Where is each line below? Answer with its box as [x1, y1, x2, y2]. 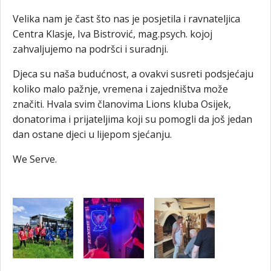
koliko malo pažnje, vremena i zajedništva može [13, 82, 228, 96]
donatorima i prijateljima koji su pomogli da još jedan [13, 112, 252, 126]
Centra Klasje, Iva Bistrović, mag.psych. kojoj [13, 27, 212, 41]
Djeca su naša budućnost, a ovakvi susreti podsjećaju [13, 67, 253, 80]
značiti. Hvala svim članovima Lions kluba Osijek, [13, 97, 231, 111]
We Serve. [13, 152, 59, 166]
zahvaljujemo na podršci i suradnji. [13, 42, 168, 56]
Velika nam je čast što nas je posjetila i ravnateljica [13, 11, 240, 25]
